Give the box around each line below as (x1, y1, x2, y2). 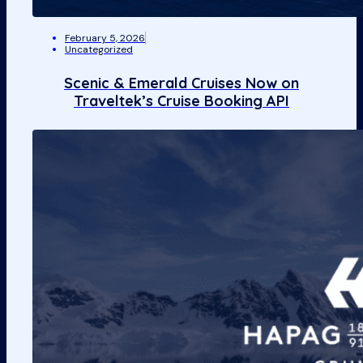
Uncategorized (65, 43, 133, 57)
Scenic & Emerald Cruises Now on (64, 73, 299, 92)
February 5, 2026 (65, 32, 145, 45)
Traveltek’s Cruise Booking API (74, 91, 289, 110)
